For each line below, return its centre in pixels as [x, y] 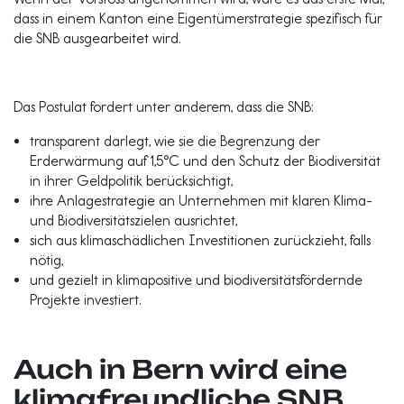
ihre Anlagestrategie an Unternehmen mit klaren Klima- [202, 201]
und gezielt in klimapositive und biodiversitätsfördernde [197, 280]
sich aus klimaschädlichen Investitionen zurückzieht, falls [201, 240]
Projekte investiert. [86, 300]
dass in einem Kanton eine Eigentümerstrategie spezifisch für [198, 18]
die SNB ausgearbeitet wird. [97, 38]
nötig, [47, 260]
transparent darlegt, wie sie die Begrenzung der [175, 141]
